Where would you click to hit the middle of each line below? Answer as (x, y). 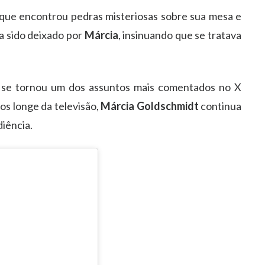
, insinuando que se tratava (180, 35)
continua (220, 106)
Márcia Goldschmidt (150, 106)
